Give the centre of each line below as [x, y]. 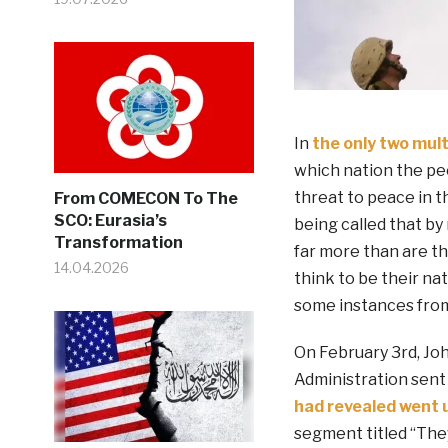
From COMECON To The [145, 198]
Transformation [118, 242]
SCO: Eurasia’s [110, 220]
